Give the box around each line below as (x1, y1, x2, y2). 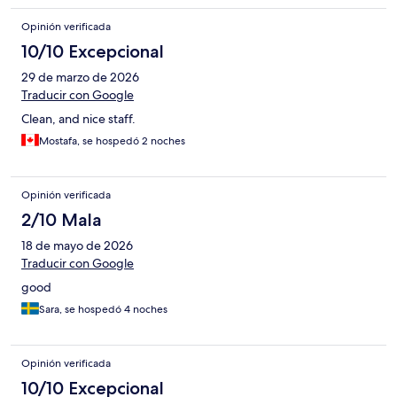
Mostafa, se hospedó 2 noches (39, 133, 185, 148)
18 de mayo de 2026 (21, 237, 133, 253)
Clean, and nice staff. (21, 110, 136, 127)
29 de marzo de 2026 (21, 68, 139, 85)
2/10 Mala (21, 208, 102, 230)
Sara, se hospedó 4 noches (39, 301, 167, 316)
